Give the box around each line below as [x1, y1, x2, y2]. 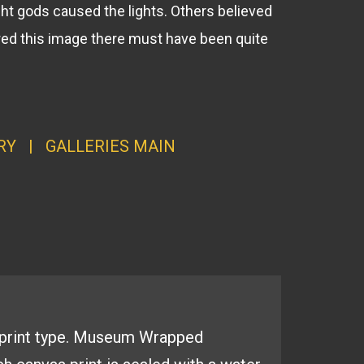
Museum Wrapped [73, 327, 203, 347]
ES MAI [109, 136, 163, 156]
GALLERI [45, 136, 110, 156]
